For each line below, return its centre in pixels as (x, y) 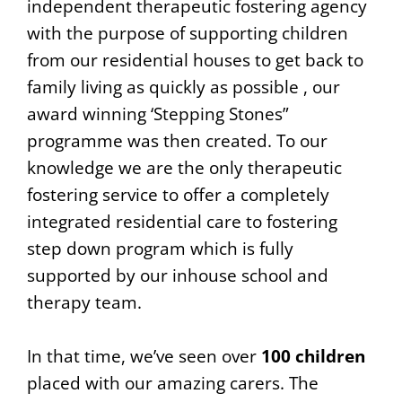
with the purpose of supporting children (188, 33)
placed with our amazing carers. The (173, 383)
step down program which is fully (160, 249)
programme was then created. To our (177, 141)
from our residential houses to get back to (195, 60)
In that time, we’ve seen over (144, 356)
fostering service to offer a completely (178, 195)
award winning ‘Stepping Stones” (158, 114)
